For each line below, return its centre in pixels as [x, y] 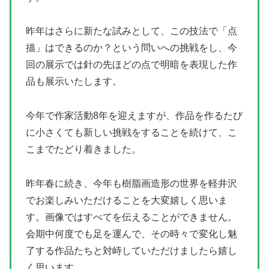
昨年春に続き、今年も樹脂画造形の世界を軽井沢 [131, 184]
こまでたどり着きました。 [83, 150]
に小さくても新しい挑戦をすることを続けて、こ [131, 133]
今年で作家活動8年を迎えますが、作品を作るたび [134, 116]
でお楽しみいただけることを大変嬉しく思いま [127, 201]
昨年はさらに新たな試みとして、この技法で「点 [131, 31]
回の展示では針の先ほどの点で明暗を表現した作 [131, 65]
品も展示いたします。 [74, 82]
